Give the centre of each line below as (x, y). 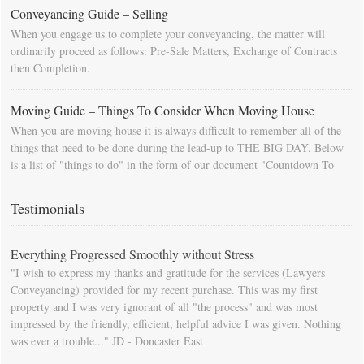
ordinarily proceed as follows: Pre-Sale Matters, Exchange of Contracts (174, 51)
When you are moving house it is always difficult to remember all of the (176, 131)
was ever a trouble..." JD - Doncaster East (107, 341)
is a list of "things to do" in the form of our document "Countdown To (172, 165)
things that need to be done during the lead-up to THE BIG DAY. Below (177, 148)
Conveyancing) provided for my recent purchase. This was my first (164, 290)
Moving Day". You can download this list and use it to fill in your (162, 182)
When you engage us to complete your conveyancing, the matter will (168, 34)
